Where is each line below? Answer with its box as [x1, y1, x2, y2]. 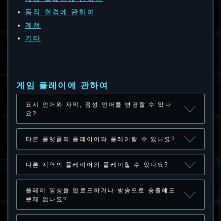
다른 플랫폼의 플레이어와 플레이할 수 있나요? [25, 135, 176, 143]
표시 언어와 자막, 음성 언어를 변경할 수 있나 [25, 101, 172, 108]
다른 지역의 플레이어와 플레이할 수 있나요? [25, 161, 169, 168]
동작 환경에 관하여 [25, 7, 95, 16]
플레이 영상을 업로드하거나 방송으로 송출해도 [25, 186, 176, 194]
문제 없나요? [25, 195, 68, 203]
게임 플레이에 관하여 [16, 81, 109, 91]
